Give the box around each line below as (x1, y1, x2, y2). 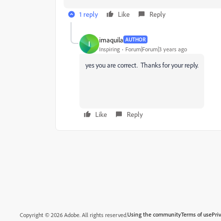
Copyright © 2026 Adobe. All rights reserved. (20, 211, 127, 219)
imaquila (99, 35, 123, 44)
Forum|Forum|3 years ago (125, 45, 187, 53)
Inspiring (99, 45, 120, 53)
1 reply (79, 10, 98, 18)
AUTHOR (125, 36, 146, 43)
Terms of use (181, 210, 212, 218)
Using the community (127, 210, 181, 218)
